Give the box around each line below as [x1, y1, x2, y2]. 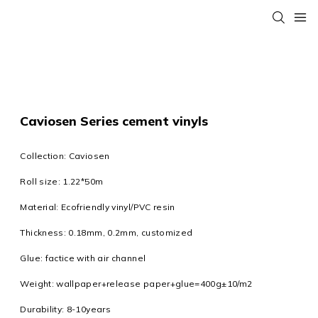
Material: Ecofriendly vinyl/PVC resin [20, 202, 175, 213]
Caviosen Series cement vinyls [20, 113, 209, 129]
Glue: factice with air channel [20, 253, 146, 264]
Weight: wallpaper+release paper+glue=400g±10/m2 [20, 278, 253, 290]
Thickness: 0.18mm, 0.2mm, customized [20, 227, 193, 238]
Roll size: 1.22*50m [20, 176, 106, 187]
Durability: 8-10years [20, 304, 111, 315]
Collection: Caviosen [20, 150, 110, 162]
